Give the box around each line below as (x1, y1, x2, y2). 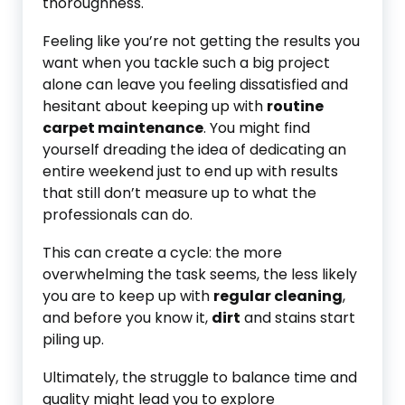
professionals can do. (42, 204, 193, 225)
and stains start (240, 307, 355, 328)
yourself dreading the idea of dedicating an (42, 139, 346, 160)
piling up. (42, 329, 104, 350)
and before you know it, (42, 307, 212, 328)
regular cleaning (213, 286, 343, 306)
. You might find (203, 118, 310, 138)
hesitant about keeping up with (42, 96, 267, 117)
